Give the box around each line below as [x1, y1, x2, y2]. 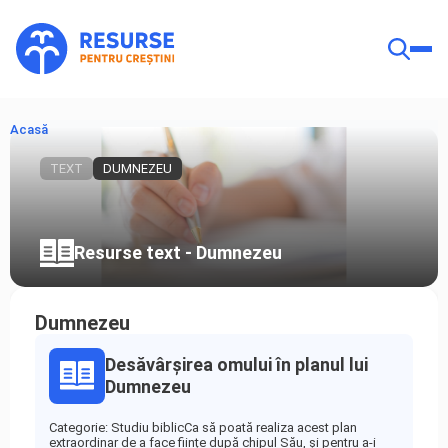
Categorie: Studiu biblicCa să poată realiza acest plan [49, 420, 357, 435]
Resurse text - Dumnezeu [74, 241, 282, 263]
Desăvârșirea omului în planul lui [105, 354, 368, 375]
